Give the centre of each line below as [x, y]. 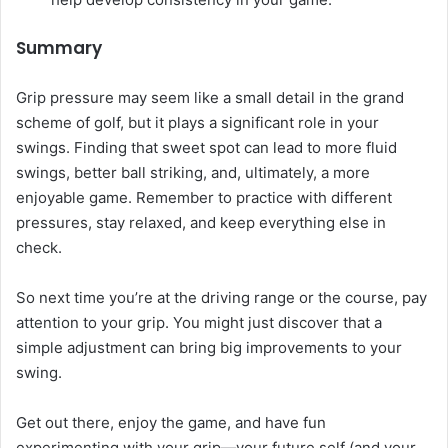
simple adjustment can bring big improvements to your [209, 348]
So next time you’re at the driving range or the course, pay [221, 298]
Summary [59, 48]
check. [39, 248]
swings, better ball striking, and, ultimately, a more [193, 173]
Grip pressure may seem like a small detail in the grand [210, 98]
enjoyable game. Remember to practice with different [204, 198]
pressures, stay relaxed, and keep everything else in [201, 223]
